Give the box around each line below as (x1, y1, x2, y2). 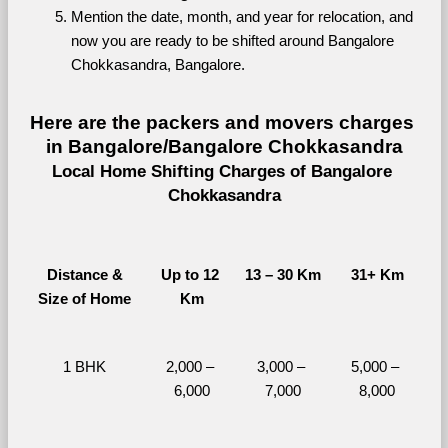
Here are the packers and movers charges (29, 112, 414, 133)
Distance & (46, 267, 123, 283)
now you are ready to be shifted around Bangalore (70, 33, 394, 49)
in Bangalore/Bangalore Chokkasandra (45, 136, 403, 157)
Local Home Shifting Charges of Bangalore (51, 161, 392, 181)
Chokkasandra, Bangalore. (70, 57, 245, 73)
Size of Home (38, 291, 131, 307)
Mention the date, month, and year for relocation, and (70, 9, 413, 25)
